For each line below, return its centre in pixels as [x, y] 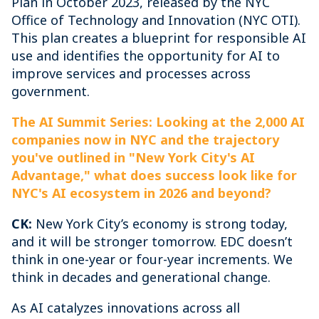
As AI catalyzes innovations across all [126, 308]
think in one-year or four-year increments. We [152, 259]
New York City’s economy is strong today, [162, 224]
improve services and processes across [131, 73]
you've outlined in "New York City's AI [133, 157]
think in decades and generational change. [141, 277]
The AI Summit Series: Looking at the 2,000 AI [158, 122]
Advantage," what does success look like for [154, 175]
